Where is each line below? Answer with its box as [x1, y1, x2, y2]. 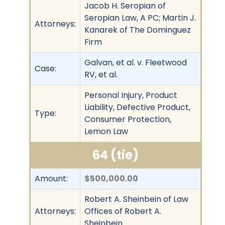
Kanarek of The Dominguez [84, 24, 191, 36]
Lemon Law [84, 125, 128, 137]
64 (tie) [92, 146, 139, 163]
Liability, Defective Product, [84, 101, 190, 113]
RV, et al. [84, 68, 118, 80]
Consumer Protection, [84, 113, 171, 125]
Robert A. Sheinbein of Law [84, 193, 188, 205]
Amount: [35, 172, 68, 184]
